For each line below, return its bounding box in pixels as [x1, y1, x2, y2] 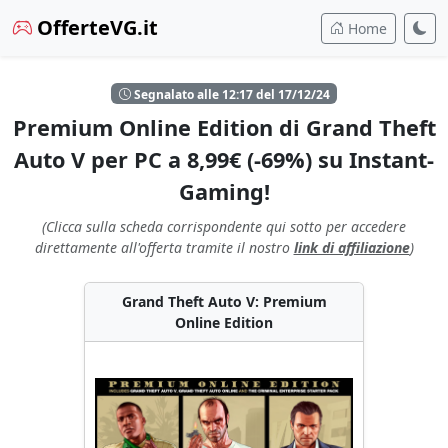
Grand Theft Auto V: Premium [121, 292, 327, 312]
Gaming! [178, 177, 270, 207]
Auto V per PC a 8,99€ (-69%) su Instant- [14, 145, 434, 175]
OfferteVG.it [32, 14, 158, 41]
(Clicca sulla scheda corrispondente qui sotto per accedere [42, 217, 406, 237]
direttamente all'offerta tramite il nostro [34, 238, 294, 258]
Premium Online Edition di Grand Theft [12, 113, 436, 143]
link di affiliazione [293, 238, 410, 258]
